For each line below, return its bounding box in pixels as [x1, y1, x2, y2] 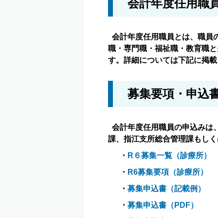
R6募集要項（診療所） [127, 168, 208, 176]
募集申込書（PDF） [127, 201, 198, 209]
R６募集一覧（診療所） [127, 151, 211, 160]
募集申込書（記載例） [127, 184, 205, 193]
